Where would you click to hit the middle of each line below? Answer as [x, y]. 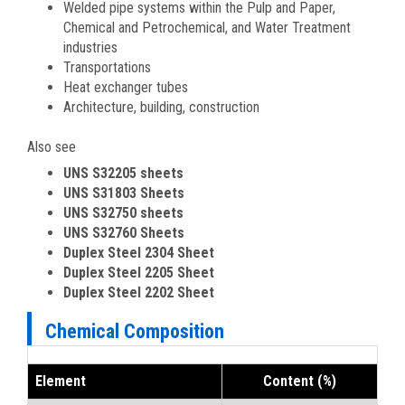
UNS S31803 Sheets [124, 193]
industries [90, 47]
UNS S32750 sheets [123, 212]
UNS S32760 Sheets [124, 232]
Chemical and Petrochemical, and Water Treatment [207, 27]
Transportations [107, 67]
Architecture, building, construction [161, 107]
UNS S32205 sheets [123, 173]
